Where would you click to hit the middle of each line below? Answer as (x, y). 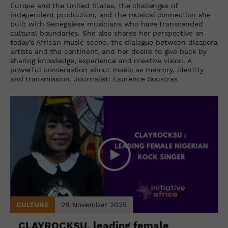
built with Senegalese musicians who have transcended (107, 24)
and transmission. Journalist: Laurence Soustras (94, 79)
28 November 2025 (94, 205)
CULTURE (33, 205)
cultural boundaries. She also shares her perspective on (107, 33)
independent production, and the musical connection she (110, 15)
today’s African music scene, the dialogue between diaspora (114, 42)
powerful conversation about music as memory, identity (107, 69)
